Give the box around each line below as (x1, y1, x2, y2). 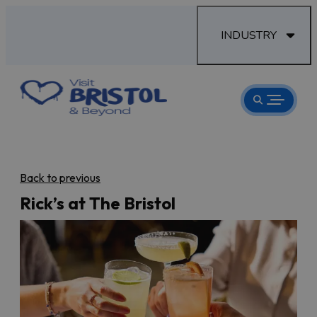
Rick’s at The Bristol (20, 192, 175, 214)
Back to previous (20, 170, 100, 185)
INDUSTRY (221, 28, 277, 43)
